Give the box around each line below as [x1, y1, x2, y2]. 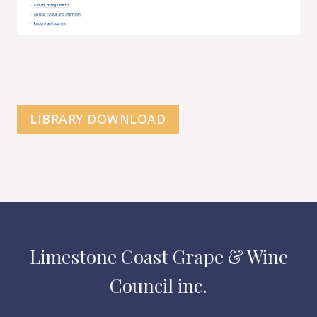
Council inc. [110, 273, 207, 299]
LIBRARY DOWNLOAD [30, 110, 166, 128]
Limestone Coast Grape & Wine [29, 244, 288, 270]
